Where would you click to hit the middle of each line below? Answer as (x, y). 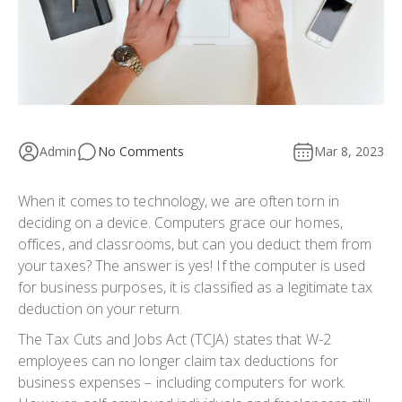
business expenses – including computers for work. (182, 382)
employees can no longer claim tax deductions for (178, 360)
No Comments (141, 151)
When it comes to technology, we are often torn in (179, 201)
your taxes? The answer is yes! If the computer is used (192, 265)
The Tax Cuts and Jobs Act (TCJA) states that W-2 (175, 339)
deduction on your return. (100, 308)
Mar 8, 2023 (349, 151)
